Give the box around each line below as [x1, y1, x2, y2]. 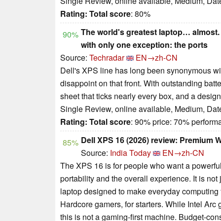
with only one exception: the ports [81, 38, 208, 50]
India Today [110, 147, 151, 158]
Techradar [89, 51, 124, 63]
